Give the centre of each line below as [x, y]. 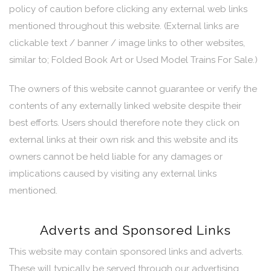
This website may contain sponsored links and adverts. [126, 252]
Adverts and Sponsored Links [135, 230]
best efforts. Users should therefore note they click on [124, 123]
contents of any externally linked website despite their [125, 106]
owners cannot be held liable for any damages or [116, 157]
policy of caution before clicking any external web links [128, 9]
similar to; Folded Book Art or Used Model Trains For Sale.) [133, 60]
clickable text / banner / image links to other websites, [127, 43]
